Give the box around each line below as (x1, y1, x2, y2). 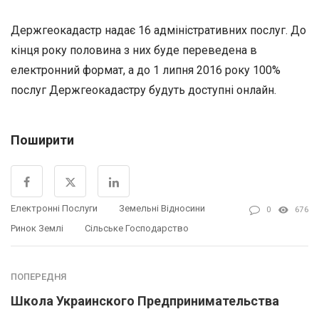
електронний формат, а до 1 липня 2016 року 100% (11, 63, 281, 77)
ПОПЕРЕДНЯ (11, 271, 66, 282)
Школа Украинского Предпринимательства (11, 293, 279, 308)
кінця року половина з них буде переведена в (11, 43, 257, 57)
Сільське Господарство (85, 222, 189, 234)
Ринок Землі (11, 222, 63, 234)
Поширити (11, 132, 74, 147)
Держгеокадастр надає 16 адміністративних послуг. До (11, 23, 306, 37)
